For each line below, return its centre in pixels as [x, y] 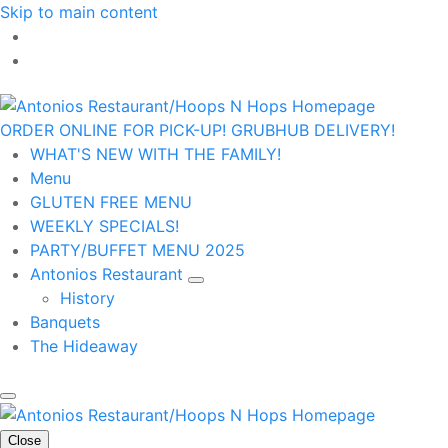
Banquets [65, 321]
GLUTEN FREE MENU [111, 201]
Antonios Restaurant [109, 273]
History [87, 297]
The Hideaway [84, 345]
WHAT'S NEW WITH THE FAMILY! [155, 153]
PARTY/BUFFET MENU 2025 [137, 249]
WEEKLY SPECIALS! [104, 225]
